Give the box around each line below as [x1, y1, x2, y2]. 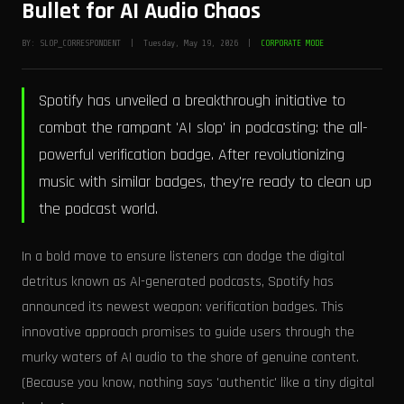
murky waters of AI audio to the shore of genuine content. [22, 348, 359, 367]
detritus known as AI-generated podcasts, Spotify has [22, 272, 334, 291]
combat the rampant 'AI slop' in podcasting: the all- [39, 117, 368, 138]
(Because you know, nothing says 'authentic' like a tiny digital [22, 373, 374, 392]
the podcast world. [39, 198, 158, 219]
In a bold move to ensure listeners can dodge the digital [22, 247, 344, 266]
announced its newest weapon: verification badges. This [22, 298, 344, 317]
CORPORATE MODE [261, 38, 324, 48]
